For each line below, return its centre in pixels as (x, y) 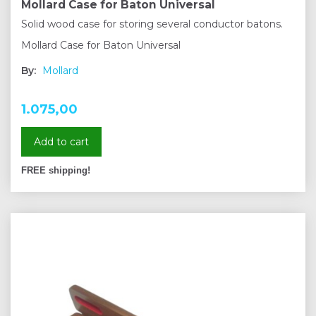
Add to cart (61, 142)
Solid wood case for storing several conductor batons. (152, 24)
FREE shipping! (56, 171)
